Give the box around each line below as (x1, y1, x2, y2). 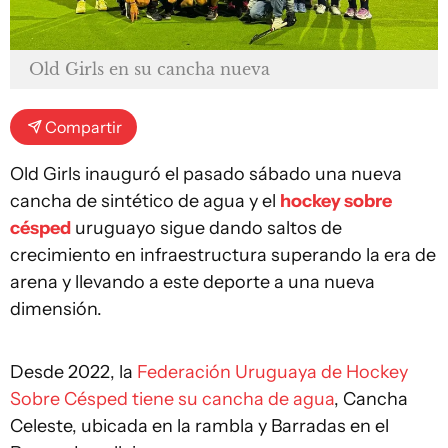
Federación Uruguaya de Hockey (137, 361, 408, 384)
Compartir (45, 117, 122, 138)
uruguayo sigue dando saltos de (71, 217, 342, 240)
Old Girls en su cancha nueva (29, 59, 270, 80)
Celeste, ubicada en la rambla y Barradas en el (10, 415, 389, 438)
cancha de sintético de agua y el (10, 190, 280, 213)
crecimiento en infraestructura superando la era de (10, 244, 436, 267)
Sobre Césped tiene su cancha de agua (10, 388, 334, 411)
